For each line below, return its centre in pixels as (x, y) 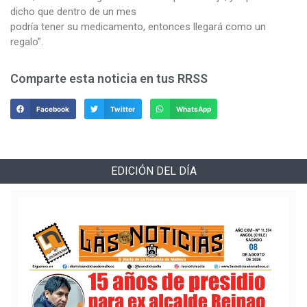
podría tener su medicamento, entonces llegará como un (138, 27)
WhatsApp (193, 109)
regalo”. (27, 42)
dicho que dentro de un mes (73, 12)
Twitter (122, 109)
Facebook (53, 109)
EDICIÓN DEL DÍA (153, 171)
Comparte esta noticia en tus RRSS (109, 79)
